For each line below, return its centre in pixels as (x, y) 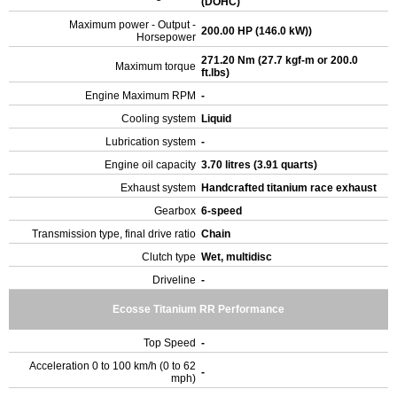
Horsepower (166, 37)
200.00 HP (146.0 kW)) (258, 31)
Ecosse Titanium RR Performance (198, 309)
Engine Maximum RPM (140, 96)
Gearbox (175, 211)
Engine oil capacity (150, 165)
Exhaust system (158, 188)
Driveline (174, 280)
